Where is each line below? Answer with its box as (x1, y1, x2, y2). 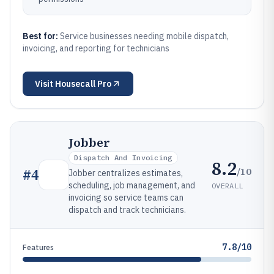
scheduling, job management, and (68, 180, 195, 191)
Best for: (23, 31, 60, 42)
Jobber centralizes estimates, (68, 168, 183, 179)
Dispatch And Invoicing (74, 153, 172, 162)
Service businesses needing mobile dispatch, (60, 31, 229, 42)
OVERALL (212, 180, 243, 190)
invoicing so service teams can (68, 192, 183, 203)
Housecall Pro (55, 78, 111, 89)
